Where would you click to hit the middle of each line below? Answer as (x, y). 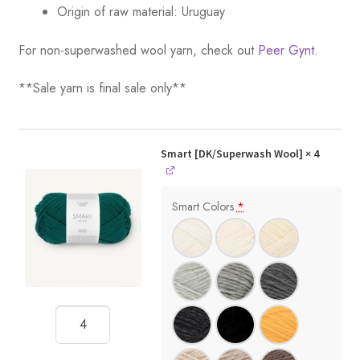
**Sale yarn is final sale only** (102, 88)
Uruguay (203, 11)
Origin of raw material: (117, 11)
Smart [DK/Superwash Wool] (231, 153)
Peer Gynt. (288, 50)
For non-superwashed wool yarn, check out (138, 50)
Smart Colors (204, 206)
